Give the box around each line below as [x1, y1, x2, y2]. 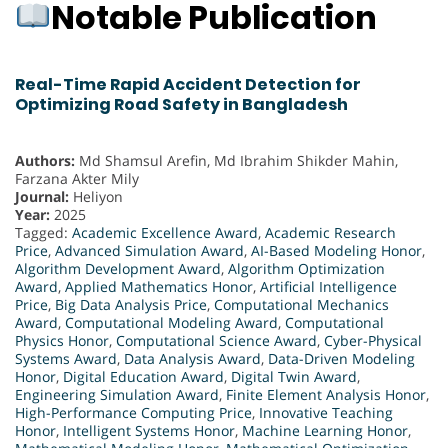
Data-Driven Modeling [268, 349, 415, 369]
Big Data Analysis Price [55, 295, 207, 315]
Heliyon [69, 187, 123, 207]
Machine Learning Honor [242, 421, 408, 441]
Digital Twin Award [231, 367, 357, 387]
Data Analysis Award [124, 349, 261, 369]
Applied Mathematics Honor [65, 277, 253, 297]
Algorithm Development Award [15, 259, 221, 279]
